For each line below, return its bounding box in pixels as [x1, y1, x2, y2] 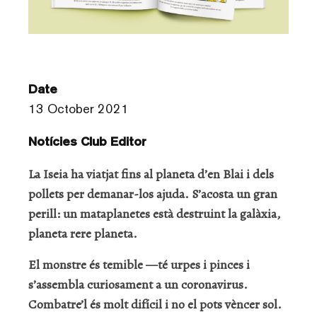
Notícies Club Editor [28, 133, 146, 149]
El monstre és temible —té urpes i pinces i [28, 255, 250, 273]
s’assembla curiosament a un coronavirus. [28, 275, 248, 293]
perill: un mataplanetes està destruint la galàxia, [28, 204, 280, 222]
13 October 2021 [28, 100, 129, 116]
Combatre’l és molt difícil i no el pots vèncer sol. [28, 295, 282, 313]
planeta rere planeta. [28, 224, 137, 242]
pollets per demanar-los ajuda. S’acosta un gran [28, 185, 277, 202]
